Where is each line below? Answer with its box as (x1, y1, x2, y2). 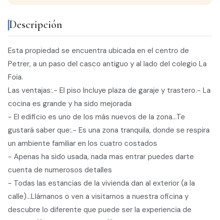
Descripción (9, 18, 62, 31)
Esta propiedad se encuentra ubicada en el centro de (8, 46, 189, 56)
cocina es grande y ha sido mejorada (8, 99, 132, 109)
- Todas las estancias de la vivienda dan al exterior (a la (8, 178, 195, 189)
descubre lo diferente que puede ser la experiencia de (8, 205, 192, 215)
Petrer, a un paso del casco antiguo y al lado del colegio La (8, 59, 207, 69)
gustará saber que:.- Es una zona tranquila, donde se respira (8, 125, 210, 136)
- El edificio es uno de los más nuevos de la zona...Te (8, 112, 185, 122)
